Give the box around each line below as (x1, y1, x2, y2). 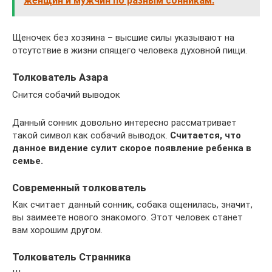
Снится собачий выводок (12, 89, 120, 100)
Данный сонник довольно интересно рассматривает (12, 117, 237, 128)
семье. (12, 155, 43, 166)
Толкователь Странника (12, 251, 131, 263)
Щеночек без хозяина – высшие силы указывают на (12, 32, 234, 44)
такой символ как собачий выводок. (12, 129, 170, 141)
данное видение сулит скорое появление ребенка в (12, 142, 251, 154)
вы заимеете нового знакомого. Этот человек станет (12, 211, 243, 223)
